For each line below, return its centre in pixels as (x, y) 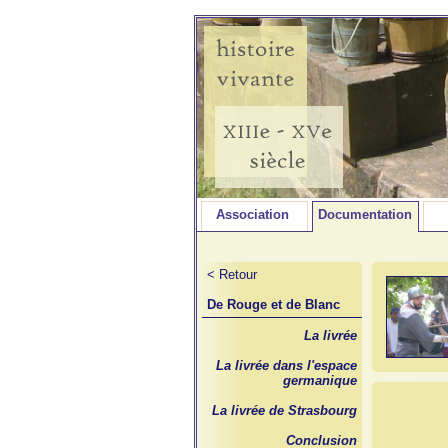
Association (252, 214)
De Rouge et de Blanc (273, 304)
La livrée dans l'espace (286, 365)
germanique (320, 380)
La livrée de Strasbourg (284, 410)
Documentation (365, 214)
